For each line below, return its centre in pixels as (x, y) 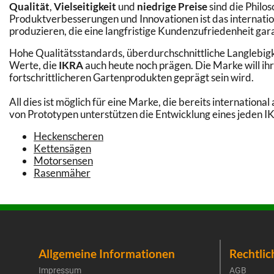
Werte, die (34, 65)
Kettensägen (62, 148)
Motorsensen (63, 161)
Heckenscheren (68, 136)
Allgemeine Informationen (107, 254)
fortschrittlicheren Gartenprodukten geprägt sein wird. (131, 77)
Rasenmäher (62, 173)
